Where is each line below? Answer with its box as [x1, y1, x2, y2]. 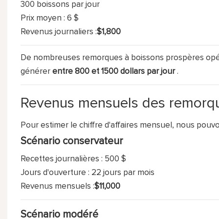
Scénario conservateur [20, 135, 123, 146]
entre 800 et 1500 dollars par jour [52, 67, 175, 76]
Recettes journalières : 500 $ [20, 154, 126, 163]
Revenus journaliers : [20, 27, 97, 36]
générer [20, 67, 52, 76]
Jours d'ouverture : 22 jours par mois [20, 168, 154, 177]
